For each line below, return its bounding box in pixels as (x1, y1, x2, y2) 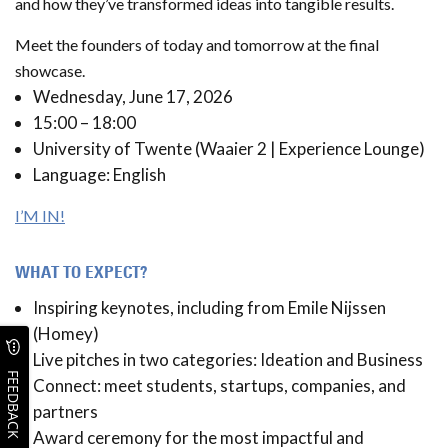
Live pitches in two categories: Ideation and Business (33, 349, 423, 370)
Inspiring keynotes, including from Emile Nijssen (33, 297, 386, 318)
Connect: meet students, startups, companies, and (33, 375, 406, 396)
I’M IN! (15, 206, 65, 225)
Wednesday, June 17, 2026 (33, 86, 233, 107)
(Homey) (33, 323, 99, 344)
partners (33, 401, 98, 422)
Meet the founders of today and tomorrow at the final (15, 35, 379, 54)
